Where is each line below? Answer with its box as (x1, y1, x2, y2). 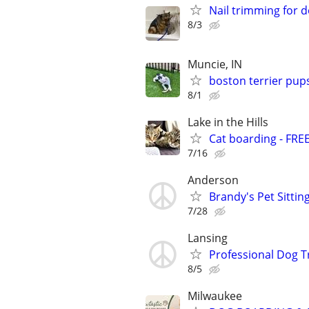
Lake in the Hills (188, 114, 268, 130)
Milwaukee (188, 288, 242, 304)
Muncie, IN (188, 56, 242, 72)
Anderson (188, 172, 239, 188)
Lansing (188, 230, 228, 246)
